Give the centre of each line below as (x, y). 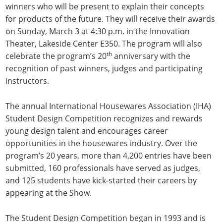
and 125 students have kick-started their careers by (101, 181)
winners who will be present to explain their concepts (105, 7)
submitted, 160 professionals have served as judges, (103, 168)
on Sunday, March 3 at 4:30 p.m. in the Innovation (98, 31)
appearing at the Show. (49, 193)
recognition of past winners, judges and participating (104, 69)
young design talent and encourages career (87, 131)
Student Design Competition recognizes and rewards (104, 119)
